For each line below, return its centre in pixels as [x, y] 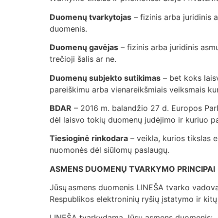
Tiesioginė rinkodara [89, 138]
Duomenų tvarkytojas [91, 17]
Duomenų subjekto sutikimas [105, 78]
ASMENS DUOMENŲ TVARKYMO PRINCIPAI [132, 169]
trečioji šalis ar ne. [84, 59]
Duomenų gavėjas [84, 47]
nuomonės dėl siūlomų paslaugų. [111, 150]
